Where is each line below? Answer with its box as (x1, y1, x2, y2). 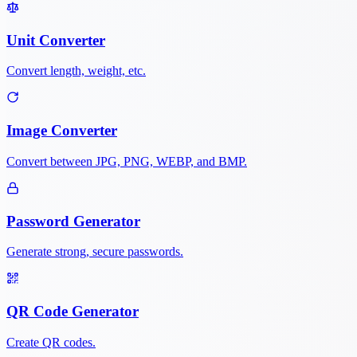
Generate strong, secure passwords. (6, 245, 183, 259)
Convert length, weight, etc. (6, 64, 146, 78)
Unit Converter (6, 31, 105, 49)
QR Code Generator (6, 303, 139, 320)
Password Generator (6, 212, 140, 229)
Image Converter (6, 122, 117, 139)
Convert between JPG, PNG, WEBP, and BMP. (6, 154, 247, 168)
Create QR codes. (6, 335, 96, 349)
